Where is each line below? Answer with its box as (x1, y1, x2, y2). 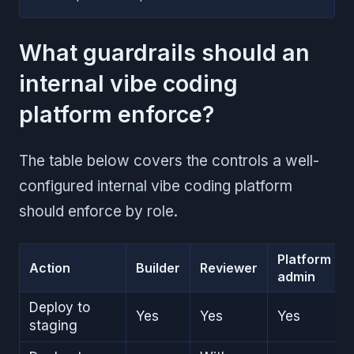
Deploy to (29, 299, 90, 315)
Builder (136, 259, 180, 276)
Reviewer (200, 259, 258, 276)
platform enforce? (19, 100, 214, 128)
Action (29, 259, 70, 276)
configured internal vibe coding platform (19, 176, 292, 195)
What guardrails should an (19, 38, 310, 66)
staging (29, 317, 77, 333)
